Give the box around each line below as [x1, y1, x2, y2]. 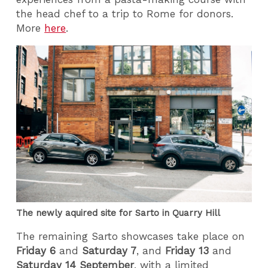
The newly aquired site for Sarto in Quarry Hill [16, 207, 221, 218]
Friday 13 [165, 245, 209, 257]
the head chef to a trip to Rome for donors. [16, 7, 234, 20]
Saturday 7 [82, 245, 137, 257]
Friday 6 [16, 245, 56, 257]
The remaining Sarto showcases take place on [16, 230, 245, 243]
